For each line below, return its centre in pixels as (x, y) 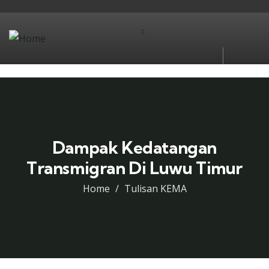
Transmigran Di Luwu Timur (134, 168)
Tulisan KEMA (155, 189)
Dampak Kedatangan (134, 147)
